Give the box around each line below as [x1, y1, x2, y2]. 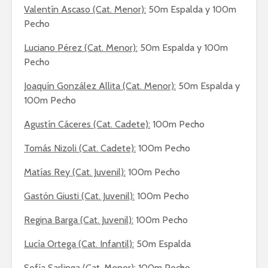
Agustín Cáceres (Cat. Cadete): [24, 118, 150, 130]
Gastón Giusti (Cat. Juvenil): [24, 190, 135, 202]
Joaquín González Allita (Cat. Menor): [24, 80, 176, 92]
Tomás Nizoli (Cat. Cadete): [24, 142, 136, 154]
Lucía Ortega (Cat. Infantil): [24, 238, 134, 249]
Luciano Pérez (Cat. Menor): [24, 42, 138, 53]
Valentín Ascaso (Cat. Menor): [24, 4, 146, 15]
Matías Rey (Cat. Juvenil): [24, 166, 126, 178]
